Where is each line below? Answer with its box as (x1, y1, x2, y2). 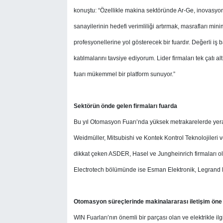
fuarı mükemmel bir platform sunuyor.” (73, 70, 175, 78)
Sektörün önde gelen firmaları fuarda (73, 102, 177, 110)
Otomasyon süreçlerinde (73, 198, 145, 205)
